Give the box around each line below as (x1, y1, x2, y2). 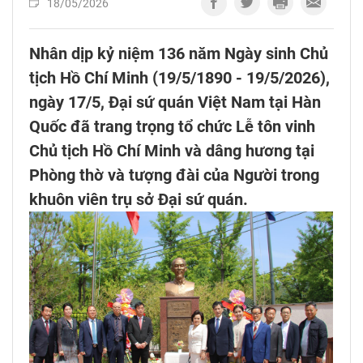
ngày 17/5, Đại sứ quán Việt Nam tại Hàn (29, 92, 321, 113)
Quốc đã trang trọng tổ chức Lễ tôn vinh (29, 117, 315, 137)
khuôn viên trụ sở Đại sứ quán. (29, 190, 248, 210)
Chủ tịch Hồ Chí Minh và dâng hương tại (29, 141, 314, 161)
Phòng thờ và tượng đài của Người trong (29, 165, 319, 186)
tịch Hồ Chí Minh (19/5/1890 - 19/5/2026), (29, 68, 330, 88)
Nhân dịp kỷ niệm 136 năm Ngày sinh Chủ (29, 44, 328, 64)
